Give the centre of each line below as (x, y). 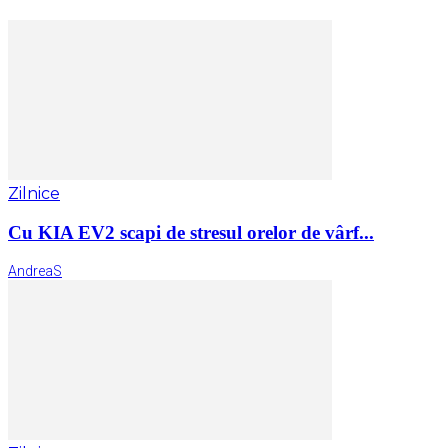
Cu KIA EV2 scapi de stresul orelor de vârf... (191, 232)
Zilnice (34, 193)
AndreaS (35, 271)
